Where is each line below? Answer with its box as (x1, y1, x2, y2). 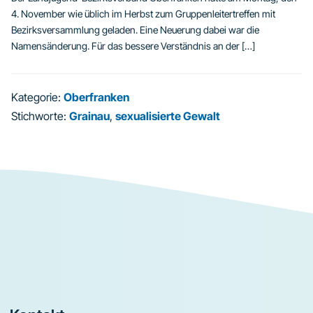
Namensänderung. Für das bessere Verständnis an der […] (11, 40, 255, 52)
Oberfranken (64, 90, 129, 104)
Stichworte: (11, 109, 69, 123)
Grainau (69, 109, 110, 123)
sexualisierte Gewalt (115, 109, 220, 123)
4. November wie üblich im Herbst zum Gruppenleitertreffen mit (11, 8, 275, 20)
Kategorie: (11, 90, 64, 104)
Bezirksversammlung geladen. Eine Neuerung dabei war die (11, 24, 259, 36)
